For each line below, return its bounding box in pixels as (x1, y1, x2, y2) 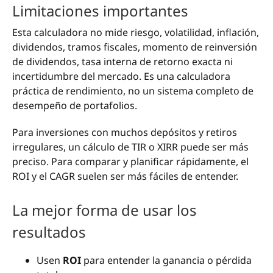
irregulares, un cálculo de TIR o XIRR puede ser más (12, 140, 249, 154)
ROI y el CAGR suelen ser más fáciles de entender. (12, 169, 238, 183)
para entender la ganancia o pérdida (81, 253, 252, 268)
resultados (12, 222, 86, 243)
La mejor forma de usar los (12, 200, 197, 221)
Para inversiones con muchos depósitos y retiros (12, 125, 237, 139)
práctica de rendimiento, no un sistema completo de (12, 83, 253, 97)
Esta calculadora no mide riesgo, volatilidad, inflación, (12, 25, 259, 39)
